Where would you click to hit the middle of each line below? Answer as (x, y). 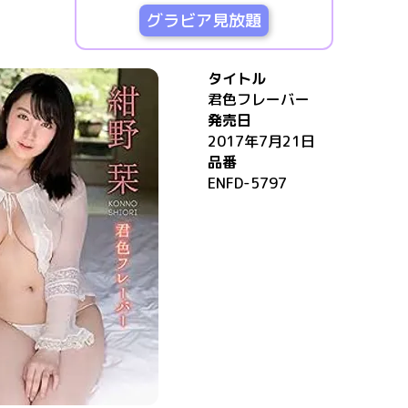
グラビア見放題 (204, 20)
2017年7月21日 (261, 141)
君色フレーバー (259, 99)
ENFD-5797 (247, 183)
